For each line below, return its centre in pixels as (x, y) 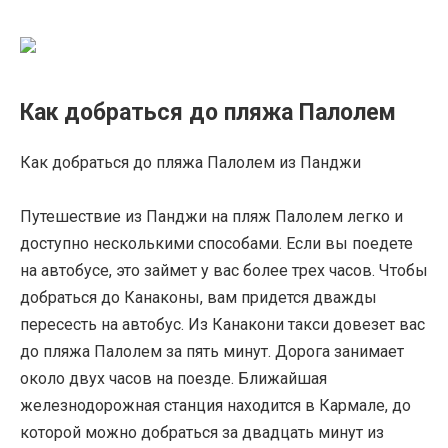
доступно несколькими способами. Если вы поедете (216, 244)
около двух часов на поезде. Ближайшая (173, 379)
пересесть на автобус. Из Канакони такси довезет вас (222, 325)
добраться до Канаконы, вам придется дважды (198, 298)
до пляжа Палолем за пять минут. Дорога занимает (212, 352)
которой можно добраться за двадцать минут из (202, 433)
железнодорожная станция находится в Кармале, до (215, 406)
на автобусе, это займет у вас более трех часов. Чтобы (224, 271)
